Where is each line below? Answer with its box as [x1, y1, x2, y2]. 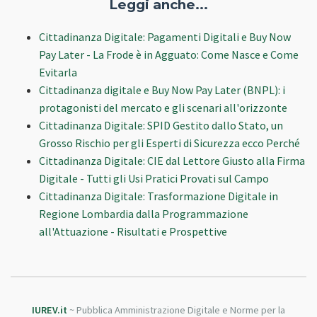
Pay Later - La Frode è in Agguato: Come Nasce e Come [39, 47, 299, 62]
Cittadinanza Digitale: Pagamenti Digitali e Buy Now [39, 30, 291, 45]
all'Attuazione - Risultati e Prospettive [39, 224, 227, 239]
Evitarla [39, 65, 77, 80]
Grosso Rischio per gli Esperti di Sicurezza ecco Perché [39, 136, 300, 151]
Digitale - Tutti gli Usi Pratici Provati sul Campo [39, 171, 269, 186]
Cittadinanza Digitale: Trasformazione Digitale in [39, 189, 278, 204]
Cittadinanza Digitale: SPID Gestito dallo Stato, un [39, 118, 283, 133]
